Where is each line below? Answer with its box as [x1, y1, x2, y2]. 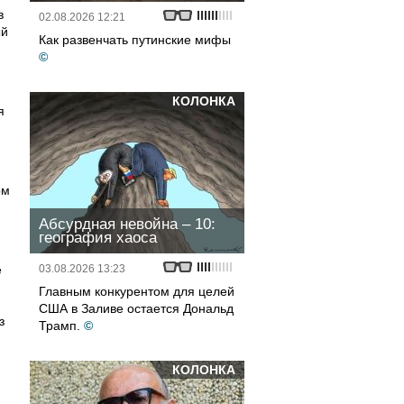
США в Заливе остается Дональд [39, 301, 234, 316]
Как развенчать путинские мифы [39, 32, 231, 47]
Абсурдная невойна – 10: [39, 216, 216, 233]
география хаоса [39, 229, 157, 246]
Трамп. [39, 318, 80, 333]
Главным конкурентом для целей [39, 284, 234, 298]
